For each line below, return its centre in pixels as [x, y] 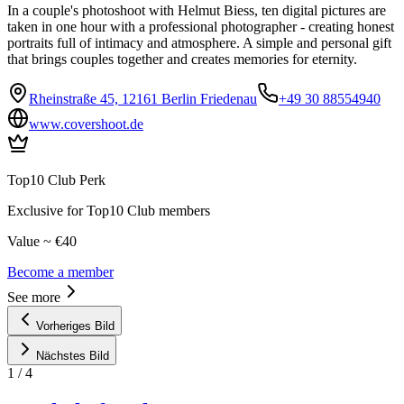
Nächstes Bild [73, 356]
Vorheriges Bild [75, 326]
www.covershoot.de [86, 124]
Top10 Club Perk [56, 180]
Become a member [60, 272]
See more [34, 298]
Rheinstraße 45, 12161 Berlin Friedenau [143, 99]
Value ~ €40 [42, 242]
